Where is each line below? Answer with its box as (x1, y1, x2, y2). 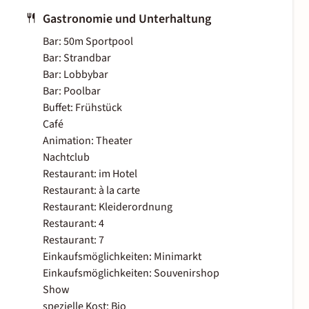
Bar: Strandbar (43, 50, 111, 66)
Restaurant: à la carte (43, 183, 140, 199)
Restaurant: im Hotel (43, 166, 137, 182)
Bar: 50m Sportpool (43, 34, 133, 50)
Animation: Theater (43, 133, 132, 149)
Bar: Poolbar (43, 83, 101, 99)
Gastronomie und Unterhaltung (43, 10, 211, 28)
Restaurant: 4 (43, 216, 104, 232)
